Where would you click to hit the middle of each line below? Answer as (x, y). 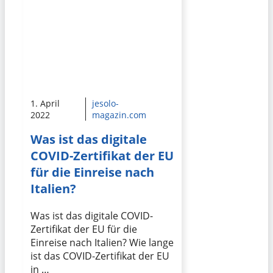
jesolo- (105, 104)
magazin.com (119, 115)
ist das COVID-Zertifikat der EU (100, 256)
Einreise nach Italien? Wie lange (102, 242)
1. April (45, 104)
